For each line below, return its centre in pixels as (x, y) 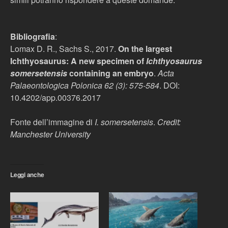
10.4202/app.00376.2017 (55, 97)
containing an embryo (110, 73)
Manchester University (50, 134)
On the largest (145, 49)
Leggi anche (27, 175)
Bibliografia (33, 36)
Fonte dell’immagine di (52, 122)
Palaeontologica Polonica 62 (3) (68, 85)
